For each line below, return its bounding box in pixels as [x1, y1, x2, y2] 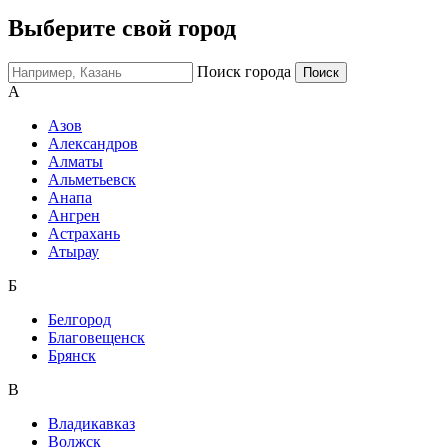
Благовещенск [48, 329, 145, 347]
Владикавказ [48, 415, 135, 433]
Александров [48, 135, 138, 153]
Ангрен [48, 207, 100, 225]
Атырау [48, 243, 99, 261]
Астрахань [48, 225, 120, 243]
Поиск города [197, 63, 291, 81]
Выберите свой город [8, 15, 236, 42]
